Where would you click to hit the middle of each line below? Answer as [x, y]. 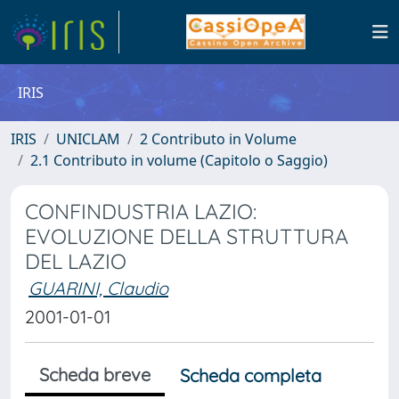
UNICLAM [88, 139]
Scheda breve [95, 375]
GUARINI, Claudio [98, 288]
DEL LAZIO [76, 261]
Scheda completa [251, 375]
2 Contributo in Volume [218, 139]
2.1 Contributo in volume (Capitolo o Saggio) [179, 160]
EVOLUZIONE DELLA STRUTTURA [187, 236]
